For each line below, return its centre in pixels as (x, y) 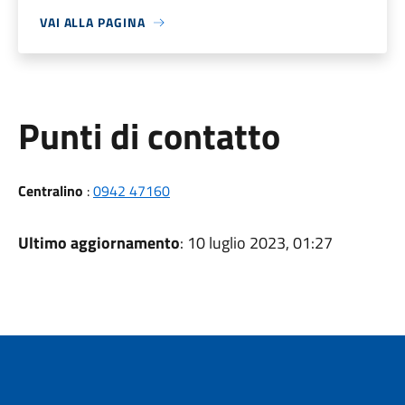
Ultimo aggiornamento (99, 243)
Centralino (50, 191)
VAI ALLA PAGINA (92, 22)
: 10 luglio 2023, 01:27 (256, 243)
